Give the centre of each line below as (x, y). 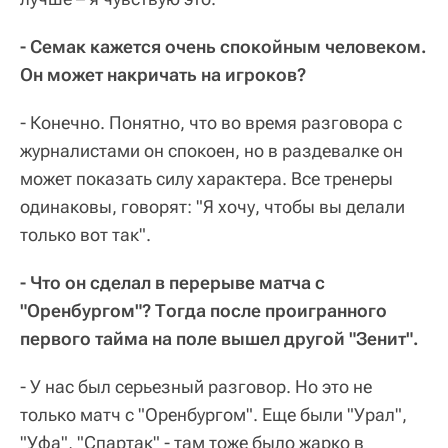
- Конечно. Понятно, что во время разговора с (211, 123)
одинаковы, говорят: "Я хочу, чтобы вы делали (212, 207)
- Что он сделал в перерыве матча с (172, 283)
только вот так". (85, 235)
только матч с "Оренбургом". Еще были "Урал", (213, 415)
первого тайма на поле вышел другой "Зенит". (219, 339)
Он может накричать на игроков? (163, 75)
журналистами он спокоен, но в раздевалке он (211, 151)
